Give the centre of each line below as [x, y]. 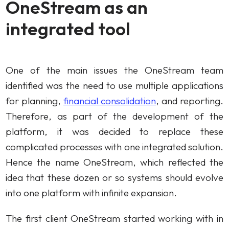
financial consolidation [110, 101]
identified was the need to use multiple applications [114, 85]
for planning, [35, 101]
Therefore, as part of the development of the [114, 116]
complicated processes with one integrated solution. [114, 147]
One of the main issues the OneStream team [114, 70]
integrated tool [68, 29]
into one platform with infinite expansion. [91, 193]
